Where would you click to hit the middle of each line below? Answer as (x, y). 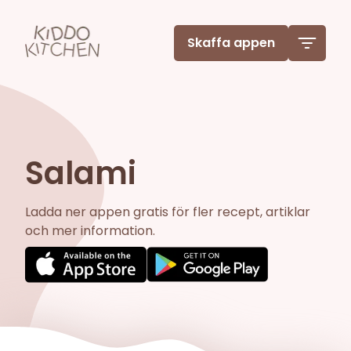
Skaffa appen (231, 43)
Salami (81, 173)
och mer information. (90, 231)
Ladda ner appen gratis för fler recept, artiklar (168, 212)
